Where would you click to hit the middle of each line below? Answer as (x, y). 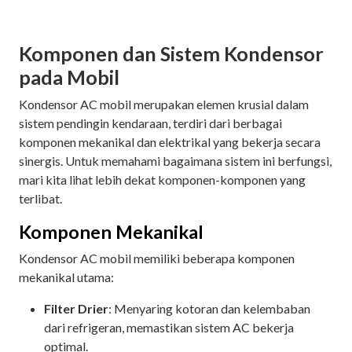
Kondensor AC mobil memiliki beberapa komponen (157, 258)
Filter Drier (76, 308)
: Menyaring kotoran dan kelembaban (209, 308)
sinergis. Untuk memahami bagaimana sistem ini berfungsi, (175, 160)
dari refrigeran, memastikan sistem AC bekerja (169, 327)
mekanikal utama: (68, 277)
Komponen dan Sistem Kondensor (171, 53)
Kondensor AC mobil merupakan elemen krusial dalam (164, 104)
